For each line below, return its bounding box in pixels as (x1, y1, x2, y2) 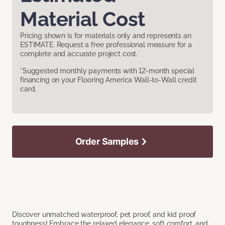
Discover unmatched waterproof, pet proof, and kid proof (12, 210, 196, 219)
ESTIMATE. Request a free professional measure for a (20, 41, 192, 49)
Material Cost (20, 7, 145, 31)
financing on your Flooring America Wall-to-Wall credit (20, 76, 197, 84)
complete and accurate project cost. (20, 50, 138, 58)
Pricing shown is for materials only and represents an (20, 32, 191, 40)
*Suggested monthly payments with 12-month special (20, 67, 195, 75)
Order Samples (75, 136, 139, 147)
